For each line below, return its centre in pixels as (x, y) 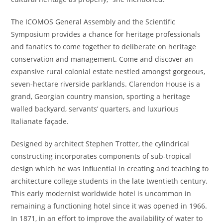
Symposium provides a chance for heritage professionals (106, 34)
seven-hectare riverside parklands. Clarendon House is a (106, 84)
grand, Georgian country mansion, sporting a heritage (101, 96)
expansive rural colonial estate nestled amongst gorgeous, (108, 71)
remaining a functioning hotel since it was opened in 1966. (109, 206)
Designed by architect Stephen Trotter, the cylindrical (100, 144)
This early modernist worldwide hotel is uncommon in (101, 193)
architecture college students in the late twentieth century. (110, 181)
